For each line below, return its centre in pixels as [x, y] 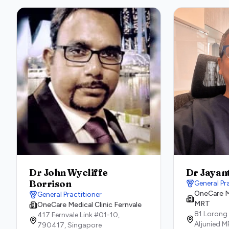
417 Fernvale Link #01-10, [78, 215]
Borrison [50, 184]
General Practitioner [70, 194]
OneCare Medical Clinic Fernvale [89, 205]
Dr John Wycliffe [68, 173]
